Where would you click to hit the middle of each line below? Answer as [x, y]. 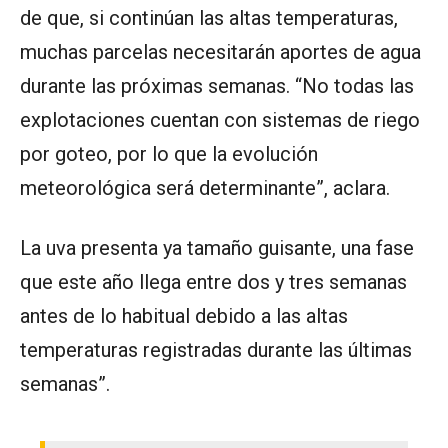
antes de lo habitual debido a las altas [184, 316]
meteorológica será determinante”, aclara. [205, 188]
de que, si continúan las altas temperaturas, [209, 18]
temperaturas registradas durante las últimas [216, 350]
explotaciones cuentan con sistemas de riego [220, 120]
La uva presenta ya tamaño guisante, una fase [217, 248]
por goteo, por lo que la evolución [169, 154]
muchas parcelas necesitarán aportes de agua [220, 52]
